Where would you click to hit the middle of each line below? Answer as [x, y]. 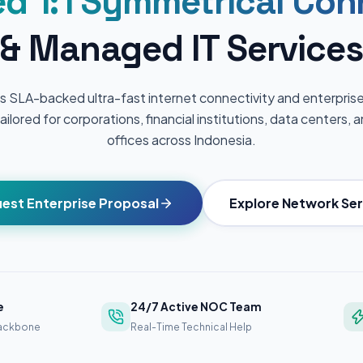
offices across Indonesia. [181, 139]
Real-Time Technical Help [191, 327]
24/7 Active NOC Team [196, 307]
